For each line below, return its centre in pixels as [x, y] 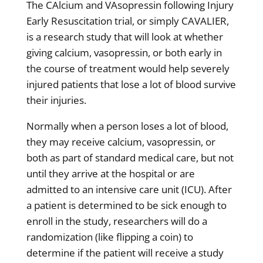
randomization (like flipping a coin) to [109, 237]
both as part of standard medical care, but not [130, 158]
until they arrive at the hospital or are [110, 173]
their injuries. [56, 100]
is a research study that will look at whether [124, 37]
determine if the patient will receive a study [125, 253]
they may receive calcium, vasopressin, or [121, 142]
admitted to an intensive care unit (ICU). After [129, 189]
